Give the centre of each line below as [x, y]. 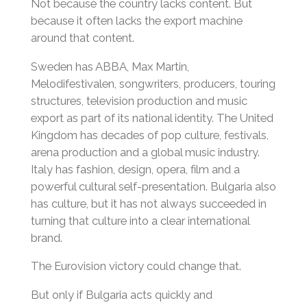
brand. [46, 237]
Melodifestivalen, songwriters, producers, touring [153, 83]
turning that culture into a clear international [140, 220]
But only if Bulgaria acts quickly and [121, 294]
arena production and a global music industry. [145, 152]
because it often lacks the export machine [136, 20]
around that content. [82, 37]
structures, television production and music [139, 100]
